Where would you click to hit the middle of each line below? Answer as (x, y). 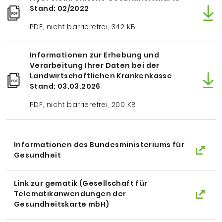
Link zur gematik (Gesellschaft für (81, 183)
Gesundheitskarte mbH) (62, 204)
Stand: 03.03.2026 (65, 86)
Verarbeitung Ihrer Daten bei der (95, 65)
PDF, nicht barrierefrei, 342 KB (83, 27)
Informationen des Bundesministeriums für (99, 145)
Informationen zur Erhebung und (94, 55)
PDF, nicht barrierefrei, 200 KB (83, 105)
